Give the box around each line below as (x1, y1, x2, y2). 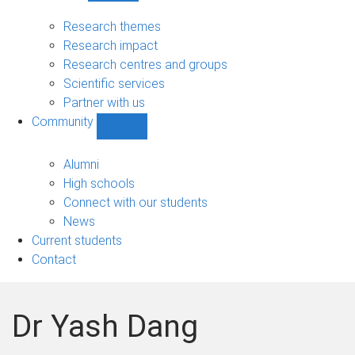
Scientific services (63, 75, 165, 91)
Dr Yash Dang (12, 307, 198, 345)
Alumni (63, 156, 99, 172)
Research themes (63, 18, 161, 34)
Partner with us (63, 94, 145, 110)
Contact (32, 251, 76, 267)
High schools (63, 175, 135, 191)
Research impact (63, 37, 158, 53)
